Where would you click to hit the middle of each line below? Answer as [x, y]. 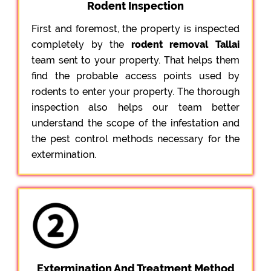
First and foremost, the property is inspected [135, 28]
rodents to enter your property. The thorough [135, 91]
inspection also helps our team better [135, 107]
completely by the [81, 44]
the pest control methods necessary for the [135, 139]
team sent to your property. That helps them [135, 60]
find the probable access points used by [135, 76]
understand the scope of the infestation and [135, 123]
